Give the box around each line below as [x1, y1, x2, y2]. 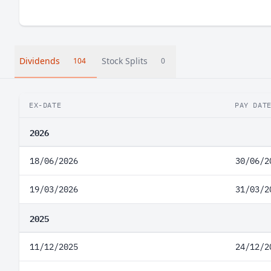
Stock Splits [102, 55, 148, 67]
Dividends [19, 55, 60, 67]
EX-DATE [29, 100, 62, 109]
